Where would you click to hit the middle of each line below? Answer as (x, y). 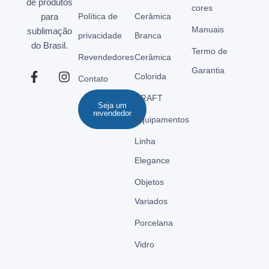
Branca (148, 35)
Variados (151, 201)
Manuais (207, 29)
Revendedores (106, 57)
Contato (93, 78)
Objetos (149, 182)
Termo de (209, 51)
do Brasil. (49, 45)
